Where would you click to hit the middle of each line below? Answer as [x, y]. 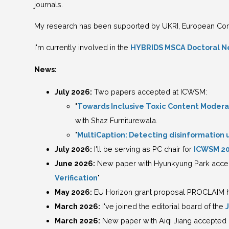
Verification [76, 177]
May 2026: [74, 192]
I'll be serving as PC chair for [143, 149]
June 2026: [75, 163]
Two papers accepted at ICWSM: [150, 91]
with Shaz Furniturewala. [117, 120]
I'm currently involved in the [83, 48]
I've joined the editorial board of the [163, 206]
